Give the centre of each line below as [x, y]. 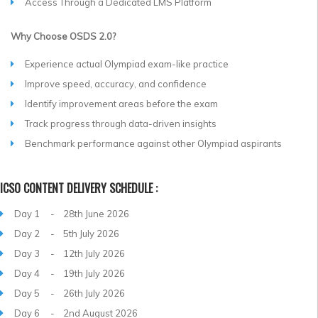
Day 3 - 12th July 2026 [70, 253]
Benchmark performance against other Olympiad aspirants [153, 143]
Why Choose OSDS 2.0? [63, 36]
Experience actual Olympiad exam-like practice [127, 64]
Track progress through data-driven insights [121, 124]
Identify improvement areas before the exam [121, 104]
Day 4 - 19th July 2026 [70, 273]
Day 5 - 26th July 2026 [70, 293]
